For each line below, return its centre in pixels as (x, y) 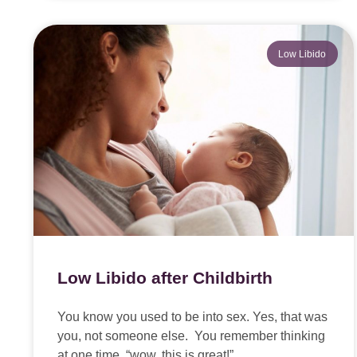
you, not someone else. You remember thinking (191, 336)
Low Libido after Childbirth (165, 278)
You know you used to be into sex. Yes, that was (192, 317)
